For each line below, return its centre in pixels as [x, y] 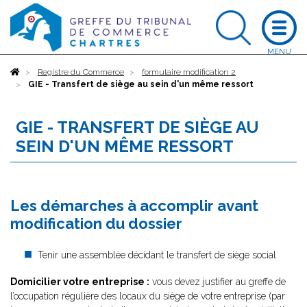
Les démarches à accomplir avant [134, 206]
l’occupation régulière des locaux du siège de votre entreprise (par [148, 296]
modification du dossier [96, 223]
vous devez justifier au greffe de [218, 282]
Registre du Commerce [81, 72]
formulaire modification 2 [189, 72]
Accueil [34, 72]
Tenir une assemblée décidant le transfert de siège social [157, 255]
